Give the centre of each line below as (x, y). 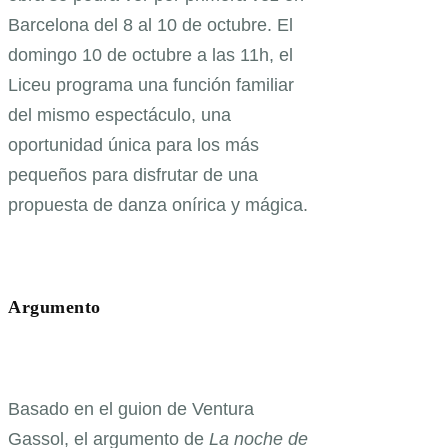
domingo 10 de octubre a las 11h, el (150, 55)
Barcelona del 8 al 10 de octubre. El (150, 25)
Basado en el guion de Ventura (131, 409)
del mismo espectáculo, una (119, 115)
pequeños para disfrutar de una (133, 175)
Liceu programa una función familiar (151, 85)
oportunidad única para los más (133, 145)
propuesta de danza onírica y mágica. (158, 205)
